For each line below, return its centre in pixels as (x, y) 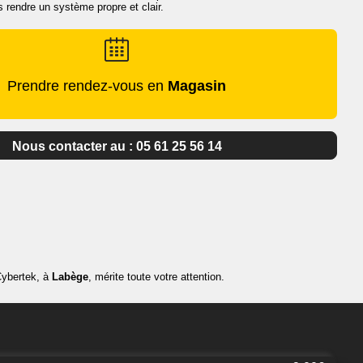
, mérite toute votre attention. (156, 276)
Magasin (197, 85)
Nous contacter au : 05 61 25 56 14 (117, 146)
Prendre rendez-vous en (88, 85)
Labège (70, 276)
